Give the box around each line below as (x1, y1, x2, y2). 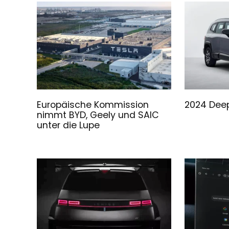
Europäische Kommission (37, 99, 149, 111)
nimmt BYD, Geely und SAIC (37, 109, 159, 122)
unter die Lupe (37, 119, 100, 132)
